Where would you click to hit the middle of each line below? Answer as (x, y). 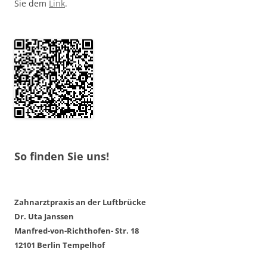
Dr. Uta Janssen (44, 217)
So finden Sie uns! (62, 156)
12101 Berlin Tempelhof (60, 245)
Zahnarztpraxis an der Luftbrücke (81, 202)
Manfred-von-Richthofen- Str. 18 (77, 231)
